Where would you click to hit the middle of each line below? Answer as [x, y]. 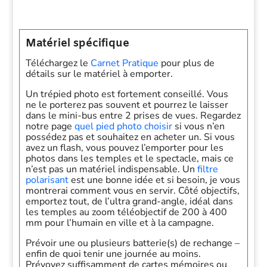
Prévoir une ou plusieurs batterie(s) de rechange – [133, 243]
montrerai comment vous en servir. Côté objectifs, [133, 191]
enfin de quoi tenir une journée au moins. [114, 254]
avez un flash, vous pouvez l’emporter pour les [125, 148]
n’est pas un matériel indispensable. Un [112, 169]
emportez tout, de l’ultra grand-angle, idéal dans [130, 201]
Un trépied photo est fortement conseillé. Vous [127, 94]
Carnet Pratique [125, 63]
